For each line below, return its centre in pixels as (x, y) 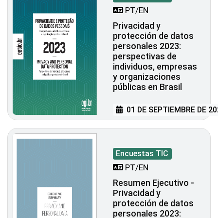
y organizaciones (147, 77)
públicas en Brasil (147, 87)
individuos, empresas (155, 67)
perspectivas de (145, 56)
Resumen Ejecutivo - (154, 183)
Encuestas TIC (142, 154)
